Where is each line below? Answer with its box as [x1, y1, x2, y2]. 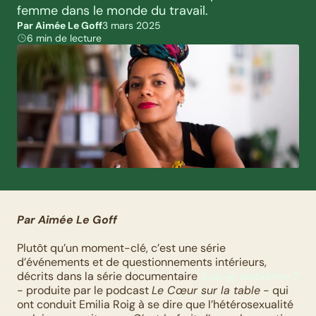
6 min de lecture [27, 32, 102, 44]
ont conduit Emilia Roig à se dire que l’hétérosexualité [17, 297, 293, 312]
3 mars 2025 [102, 19, 161, 32]
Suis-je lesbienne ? [200, 269, 299, 284]
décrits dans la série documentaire [17, 269, 200, 284]
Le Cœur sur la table [152, 283, 260, 298]
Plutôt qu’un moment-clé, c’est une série [17, 241, 226, 255]
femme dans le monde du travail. [17, 2, 208, 19]
